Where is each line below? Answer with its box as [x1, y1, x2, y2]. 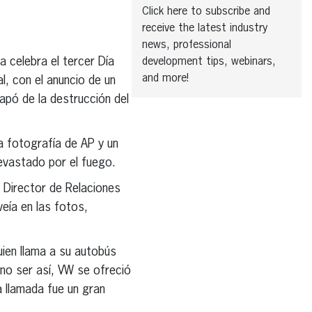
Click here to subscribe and [141, 6, 270, 17]
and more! [141, 72, 189, 84]
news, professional [141, 39, 231, 51]
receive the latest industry [141, 22, 267, 34]
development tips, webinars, [141, 56, 276, 68]
